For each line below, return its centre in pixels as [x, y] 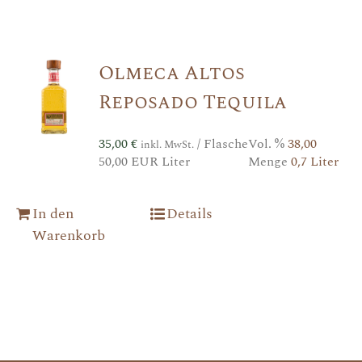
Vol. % [267, 143]
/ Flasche [221, 143]
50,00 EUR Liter [144, 161]
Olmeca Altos [171, 73]
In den [53, 213]
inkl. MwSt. [167, 144]
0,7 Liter [314, 161]
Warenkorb [69, 235]
